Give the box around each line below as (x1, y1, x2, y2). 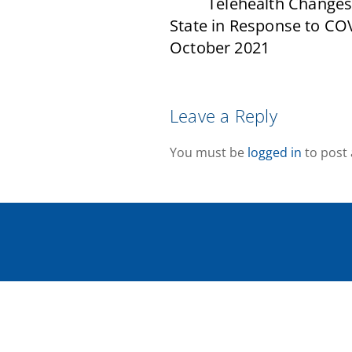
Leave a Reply (170, 104, 277, 129)
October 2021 (170, 37, 270, 59)
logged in (247, 144, 302, 162)
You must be (170, 144, 247, 162)
